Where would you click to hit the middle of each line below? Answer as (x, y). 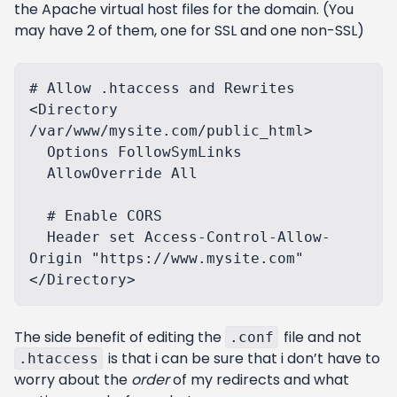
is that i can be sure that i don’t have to (242, 358)
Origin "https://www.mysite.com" (167, 258)
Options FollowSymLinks (38, 152)
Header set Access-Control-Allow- (38, 237)
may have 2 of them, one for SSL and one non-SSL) (189, 31)
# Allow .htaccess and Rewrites (162, 88)
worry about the (73, 380)
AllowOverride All (38, 173)
